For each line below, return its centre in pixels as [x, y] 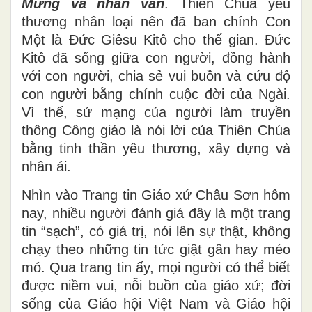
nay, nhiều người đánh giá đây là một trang [156, 213]
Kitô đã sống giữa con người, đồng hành [156, 57]
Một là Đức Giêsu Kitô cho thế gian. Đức [156, 39]
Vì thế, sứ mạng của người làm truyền [156, 112]
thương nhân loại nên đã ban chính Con [156, 21]
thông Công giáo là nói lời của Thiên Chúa [156, 130]
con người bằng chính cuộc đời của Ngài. [156, 94]
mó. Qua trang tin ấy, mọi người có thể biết [156, 267]
